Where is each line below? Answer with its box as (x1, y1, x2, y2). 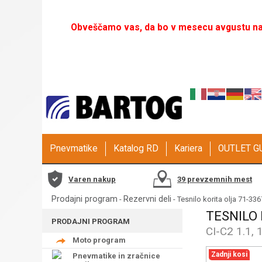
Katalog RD (113, 143, 158, 154)
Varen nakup (68, 174, 116, 184)
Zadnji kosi (211, 250, 247, 258)
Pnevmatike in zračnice (73, 251, 160, 260)
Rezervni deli (123, 194, 171, 204)
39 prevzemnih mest (177, 174, 252, 184)
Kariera (174, 143, 202, 154)
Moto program (73, 235, 126, 244)
